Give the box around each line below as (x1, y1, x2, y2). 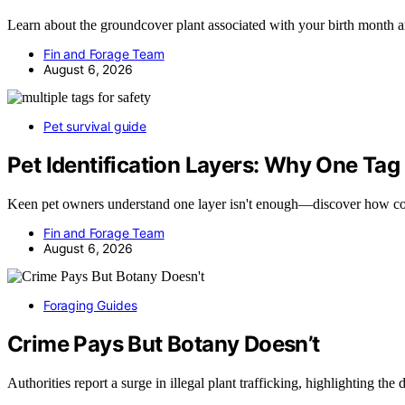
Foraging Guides (43, 297, 137, 313)
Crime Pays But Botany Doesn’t (7, 330, 320, 357)
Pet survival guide (43, 118, 146, 134)
